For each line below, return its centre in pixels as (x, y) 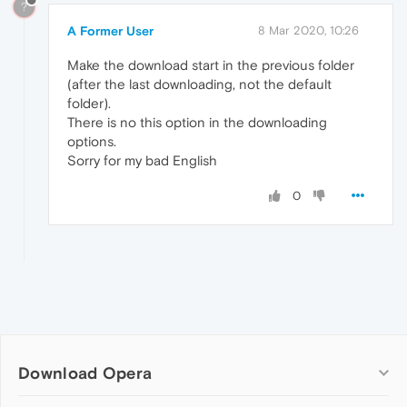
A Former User (110, 30)
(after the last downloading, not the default (199, 84)
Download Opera (85, 372)
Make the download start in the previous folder (211, 65)
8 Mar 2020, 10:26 (308, 30)
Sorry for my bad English (142, 160)
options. (92, 141)
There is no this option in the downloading (197, 122)
